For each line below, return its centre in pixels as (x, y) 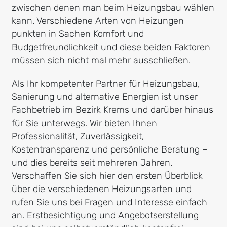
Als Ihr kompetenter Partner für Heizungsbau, (105, 83)
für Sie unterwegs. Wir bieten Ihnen (84, 123)
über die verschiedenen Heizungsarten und (101, 189)
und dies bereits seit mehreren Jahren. (92, 162)
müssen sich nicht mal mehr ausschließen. (101, 60)
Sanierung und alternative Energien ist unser (104, 97)
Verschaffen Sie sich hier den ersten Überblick (107, 176)
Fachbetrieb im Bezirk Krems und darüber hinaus (112, 110)
